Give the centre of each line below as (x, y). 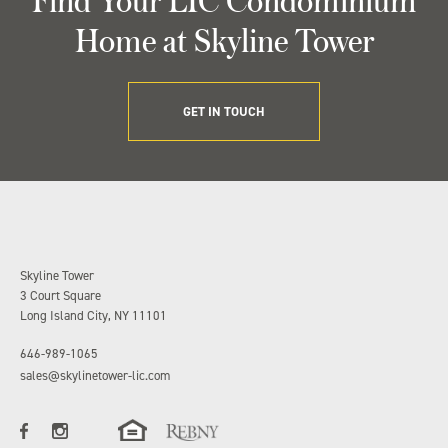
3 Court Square (60, 295)
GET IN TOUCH (224, 111)
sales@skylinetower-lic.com (95, 375)
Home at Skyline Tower (224, 39)
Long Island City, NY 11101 (93, 315)
